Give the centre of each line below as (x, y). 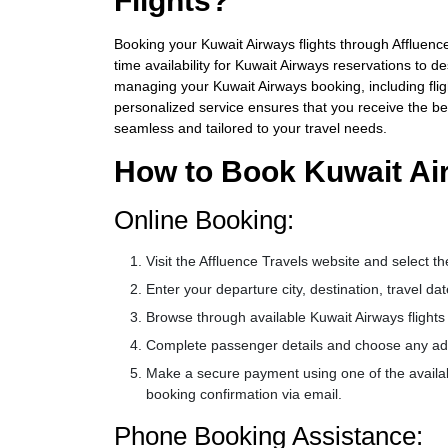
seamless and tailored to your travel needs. (250, 128)
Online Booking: (204, 220)
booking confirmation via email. (244, 394)
